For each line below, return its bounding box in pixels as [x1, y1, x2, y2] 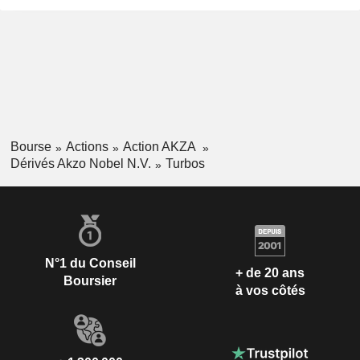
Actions [65, 140, 108, 154]
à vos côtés [235, 284, 305, 298]
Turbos [165, 156, 205, 170]
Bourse [10, 140, 51, 154]
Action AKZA [122, 140, 198, 154]
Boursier [63, 273, 117, 288]
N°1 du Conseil [44, 256, 136, 270]
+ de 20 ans [235, 266, 305, 280]
